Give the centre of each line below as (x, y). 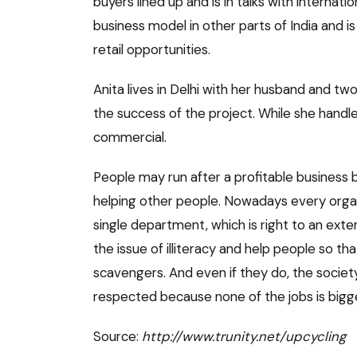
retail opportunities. (152, 50)
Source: (118, 337)
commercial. (130, 137)
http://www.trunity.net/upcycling (244, 337)
